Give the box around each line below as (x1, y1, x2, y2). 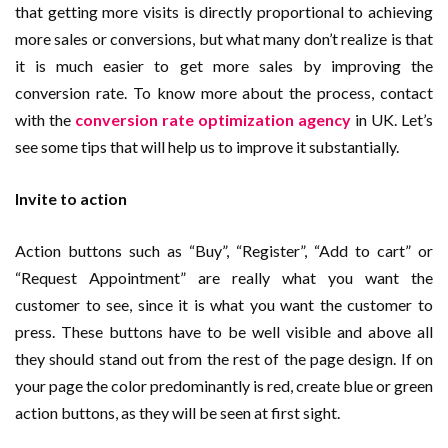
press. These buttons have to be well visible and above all (15, 322, 433, 342)
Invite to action (15, 189, 127, 209)
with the (15, 110, 75, 130)
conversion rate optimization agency (75, 110, 351, 130)
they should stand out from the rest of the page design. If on (15, 349, 433, 369)
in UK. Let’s (355, 110, 433, 130)
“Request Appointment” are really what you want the (15, 268, 433, 288)
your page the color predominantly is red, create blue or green (15, 376, 433, 396)
